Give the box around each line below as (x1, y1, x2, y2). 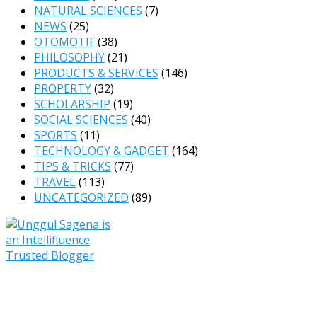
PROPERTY (34, 81, 91, 97)
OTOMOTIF (34, 34, 95, 50)
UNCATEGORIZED (34, 190, 129, 206)
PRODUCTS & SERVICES (34, 65, 158, 81)
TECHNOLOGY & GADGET (34, 143, 169, 159)
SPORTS (34, 127, 77, 144)
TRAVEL (34, 174, 76, 190)
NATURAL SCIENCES (34, 3, 142, 19)
